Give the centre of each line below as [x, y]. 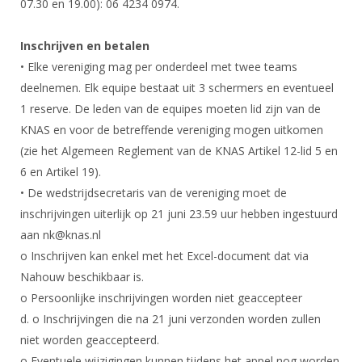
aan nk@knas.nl [61, 235]
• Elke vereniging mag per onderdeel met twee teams [159, 67]
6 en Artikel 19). [61, 172]
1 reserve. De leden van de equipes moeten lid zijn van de [170, 109]
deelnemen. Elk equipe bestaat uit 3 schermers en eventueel [177, 88]
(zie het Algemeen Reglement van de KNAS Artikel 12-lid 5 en [179, 151]
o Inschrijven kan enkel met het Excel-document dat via [164, 256]
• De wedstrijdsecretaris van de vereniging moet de [154, 193]
